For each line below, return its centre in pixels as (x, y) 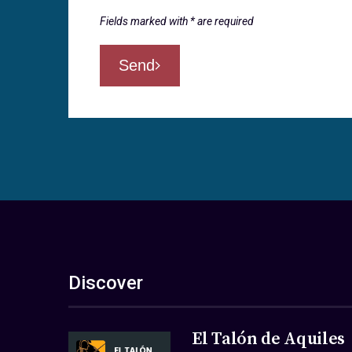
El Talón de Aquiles (268, 339)
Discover (106, 283)
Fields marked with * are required (177, 21)
